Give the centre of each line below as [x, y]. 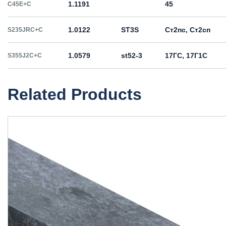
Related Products [75, 94]
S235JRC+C [25, 30]
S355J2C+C [25, 55]
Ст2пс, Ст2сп [188, 30]
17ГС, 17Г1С [186, 55]
